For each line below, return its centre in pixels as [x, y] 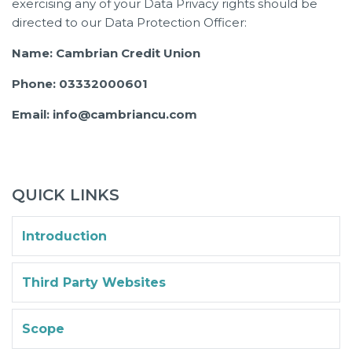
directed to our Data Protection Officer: [129, 22]
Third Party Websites [94, 282]
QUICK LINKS [66, 194]
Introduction [64, 236]
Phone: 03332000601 [80, 83]
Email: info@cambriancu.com [104, 114]
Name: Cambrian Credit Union [106, 53]
